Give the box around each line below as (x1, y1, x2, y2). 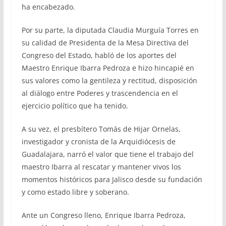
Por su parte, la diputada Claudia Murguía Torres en (21, 25, 199, 35)
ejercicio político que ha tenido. (21, 100, 128, 110)
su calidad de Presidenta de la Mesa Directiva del (21, 37, 189, 47)
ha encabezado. (21, 2, 75, 12)
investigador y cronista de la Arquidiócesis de (21, 136, 176, 146)
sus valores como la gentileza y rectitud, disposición (21, 75, 197, 85)
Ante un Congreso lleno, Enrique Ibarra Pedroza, (21, 210, 186, 220)
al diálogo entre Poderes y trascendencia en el (21, 88, 178, 98)
